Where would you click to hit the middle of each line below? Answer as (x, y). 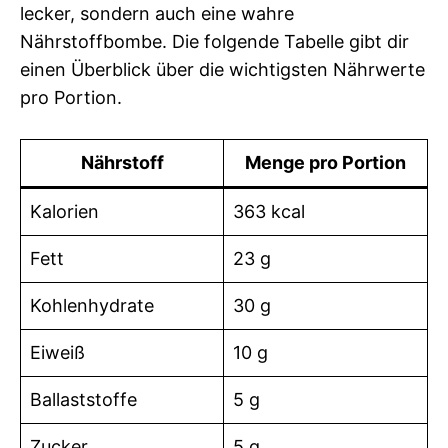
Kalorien (64, 211)
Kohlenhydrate (92, 305)
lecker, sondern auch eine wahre (157, 13)
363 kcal (269, 211)
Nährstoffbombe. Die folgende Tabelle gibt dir (214, 41)
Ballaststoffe (83, 399)
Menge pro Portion (325, 162)
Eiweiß (57, 352)
